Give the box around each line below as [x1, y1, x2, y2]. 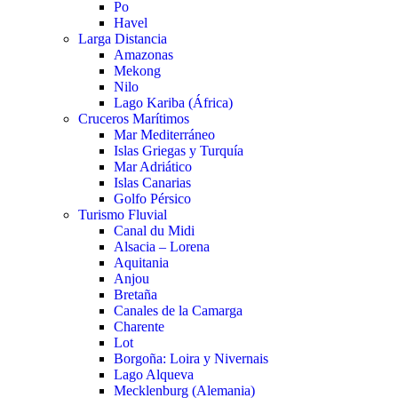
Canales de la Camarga [114, 303, 243, 319]
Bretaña [114, 287, 157, 303]
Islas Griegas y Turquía [114, 143, 243, 159]
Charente [114, 319, 164, 335]
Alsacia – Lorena [114, 239, 210, 255]
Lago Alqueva [114, 367, 194, 383]
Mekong [114, 63, 161, 79]
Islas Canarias [114, 175, 191, 191]
